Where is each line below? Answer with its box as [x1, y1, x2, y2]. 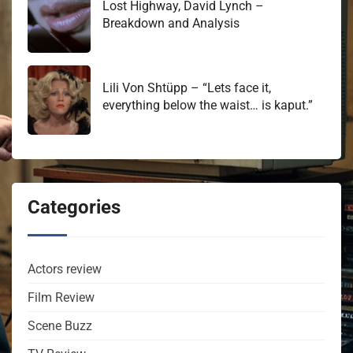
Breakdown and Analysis [102, 15, 240, 31]
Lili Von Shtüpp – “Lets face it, [102, 80, 271, 95]
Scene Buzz [28, 318, 92, 334]
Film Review [28, 290, 95, 306]
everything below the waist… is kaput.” [102, 97, 313, 113]
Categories [28, 195, 121, 218]
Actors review [28, 262, 102, 277]
